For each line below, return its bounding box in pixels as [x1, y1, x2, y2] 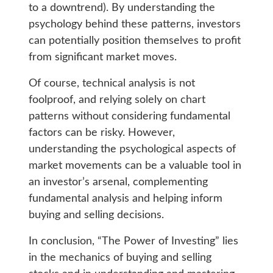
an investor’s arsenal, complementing [28, 177, 208, 188]
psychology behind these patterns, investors [28, 19, 241, 30]
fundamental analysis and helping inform [28, 193, 222, 205]
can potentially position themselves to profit [28, 35, 241, 47]
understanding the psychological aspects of [28, 144, 236, 155]
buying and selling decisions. [28, 210, 164, 221]
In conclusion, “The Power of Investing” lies [28, 236, 238, 247]
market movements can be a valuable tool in [28, 160, 241, 172]
